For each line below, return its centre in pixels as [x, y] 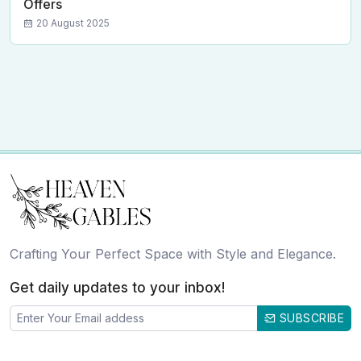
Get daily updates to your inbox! [117, 287]
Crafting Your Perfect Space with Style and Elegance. [173, 253]
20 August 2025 [73, 23]
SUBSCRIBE [310, 317]
